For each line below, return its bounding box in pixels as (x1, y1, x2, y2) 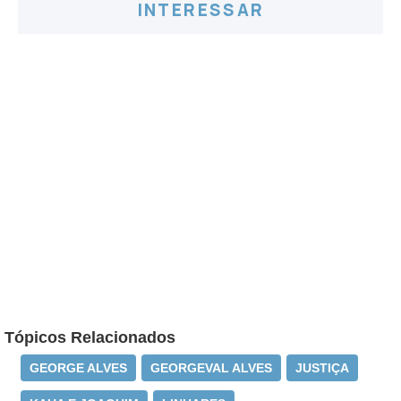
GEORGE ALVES (30, 361, 127, 375)
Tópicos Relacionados (4, 328, 175, 346)
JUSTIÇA (295, 361, 349, 375)
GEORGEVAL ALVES (150, 361, 272, 375)
